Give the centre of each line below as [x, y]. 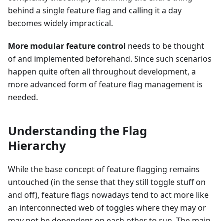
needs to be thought [165, 46]
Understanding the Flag [77, 131]
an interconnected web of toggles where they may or [107, 208]
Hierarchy [37, 146]
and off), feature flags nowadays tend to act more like [108, 195]
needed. [23, 97]
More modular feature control [67, 46]
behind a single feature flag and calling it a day [95, 11]
